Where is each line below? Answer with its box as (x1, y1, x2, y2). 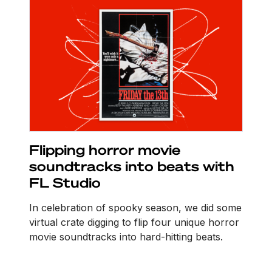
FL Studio (29, 173, 101, 191)
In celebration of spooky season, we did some (29, 201, 242, 214)
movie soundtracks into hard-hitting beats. (29, 230, 223, 243)
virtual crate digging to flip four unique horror (29, 216, 239, 228)
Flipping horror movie (29, 140, 180, 158)
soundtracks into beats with (29, 157, 234, 174)
